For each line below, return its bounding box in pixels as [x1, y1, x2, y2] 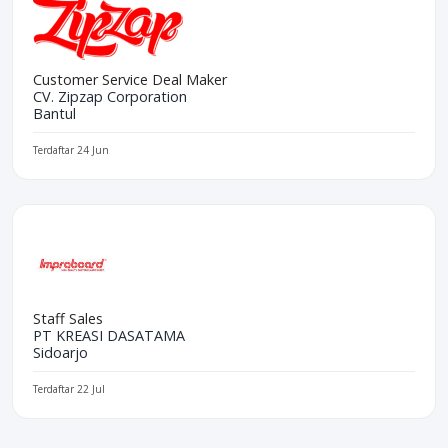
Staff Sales [33, 308, 103, 328]
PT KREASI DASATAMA [33, 325, 185, 345]
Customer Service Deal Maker [33, 69, 227, 89]
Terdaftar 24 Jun [33, 142, 109, 157]
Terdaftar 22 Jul [33, 381, 105, 396]
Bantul [33, 103, 76, 123]
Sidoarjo [33, 342, 88, 362]
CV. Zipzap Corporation [33, 86, 187, 106]
